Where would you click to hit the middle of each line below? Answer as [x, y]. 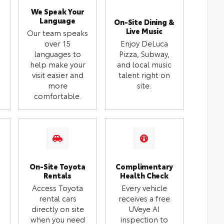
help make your [57, 64]
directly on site [57, 208]
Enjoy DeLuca [144, 43]
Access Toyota [58, 187]
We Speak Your [58, 11]
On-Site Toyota [58, 166]
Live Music [144, 30]
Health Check [144, 175]
